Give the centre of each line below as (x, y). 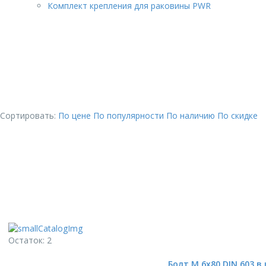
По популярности (130, 115)
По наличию (192, 115)
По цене (76, 115)
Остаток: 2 (30, 240)
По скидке (237, 115)
